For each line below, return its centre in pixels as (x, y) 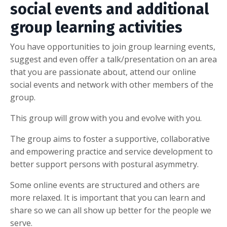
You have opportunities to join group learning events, (113, 47)
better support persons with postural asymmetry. (104, 164)
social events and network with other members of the (112, 85)
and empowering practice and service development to (111, 152)
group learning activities (96, 28)
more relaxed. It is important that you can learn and (108, 198)
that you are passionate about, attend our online (103, 72)
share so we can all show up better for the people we (111, 211)
